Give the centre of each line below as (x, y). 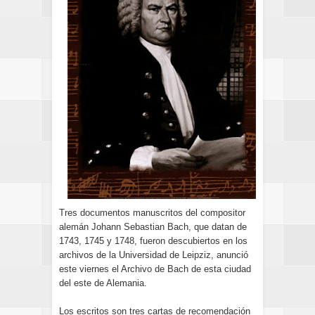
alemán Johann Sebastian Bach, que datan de (153, 227)
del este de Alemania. (103, 283)
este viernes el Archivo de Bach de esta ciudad (155, 269)
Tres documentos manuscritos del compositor (152, 213)
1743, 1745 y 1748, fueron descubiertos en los (153, 241)
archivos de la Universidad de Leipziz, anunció (154, 255)
